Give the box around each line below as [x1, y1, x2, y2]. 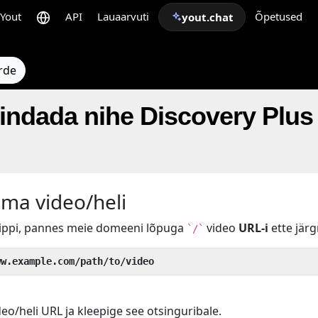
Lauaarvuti [97, 9, 149, 23]
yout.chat [182, 10, 234, 24]
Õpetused [255, 9, 302, 23]
